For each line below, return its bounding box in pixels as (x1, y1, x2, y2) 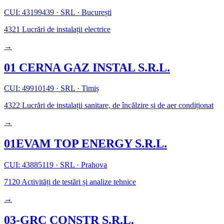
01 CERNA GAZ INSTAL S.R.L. (4, 60, 170, 74)
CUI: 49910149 (4, 84, 56, 93)
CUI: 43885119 (4, 160, 55, 169)
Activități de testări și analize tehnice (20, 177, 136, 186)
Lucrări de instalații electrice (20, 24, 110, 33)
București (79, 7, 111, 16)
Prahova (79, 160, 107, 169)
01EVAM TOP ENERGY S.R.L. (4, 137, 167, 150)
